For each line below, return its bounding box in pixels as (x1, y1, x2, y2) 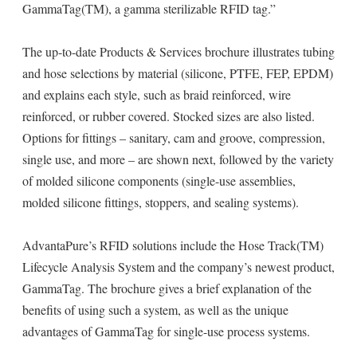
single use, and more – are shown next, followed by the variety (22, 151, 334, 167)
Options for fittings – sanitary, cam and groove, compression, (22, 129, 325, 146)
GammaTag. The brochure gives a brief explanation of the (22, 280, 312, 296)
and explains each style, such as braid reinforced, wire (22, 86, 291, 103)
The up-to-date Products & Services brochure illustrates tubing (22, 43, 335, 60)
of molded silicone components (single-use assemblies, (22, 172, 296, 189)
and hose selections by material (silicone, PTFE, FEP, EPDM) (22, 65, 333, 81)
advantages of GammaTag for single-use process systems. (22, 323, 310, 339)
